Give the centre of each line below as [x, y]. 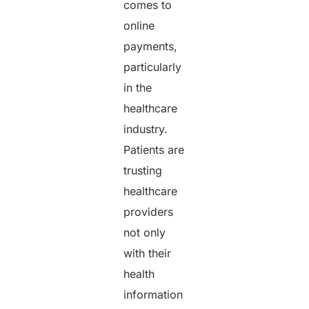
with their [148, 253]
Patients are [154, 149]
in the [138, 87]
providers [149, 211]
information [153, 294]
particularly [153, 67]
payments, [151, 46]
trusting [143, 170]
